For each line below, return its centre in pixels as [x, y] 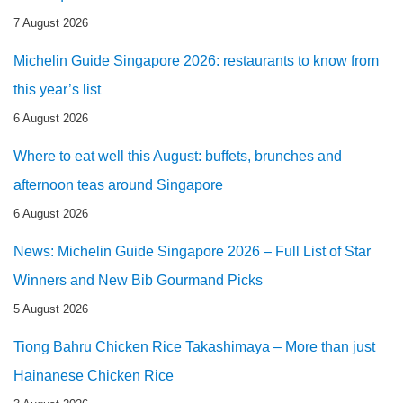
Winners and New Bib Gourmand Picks [138, 280]
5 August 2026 [51, 309]
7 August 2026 [51, 22]
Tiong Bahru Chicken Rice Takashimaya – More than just [194, 346]
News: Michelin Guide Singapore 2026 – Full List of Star [192, 251]
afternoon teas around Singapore [118, 184]
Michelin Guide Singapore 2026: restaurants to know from [196, 60]
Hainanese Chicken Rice [94, 375]
